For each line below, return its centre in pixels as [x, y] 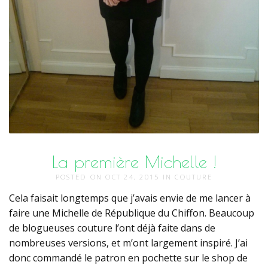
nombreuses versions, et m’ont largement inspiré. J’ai [128, 243]
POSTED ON [81, 177]
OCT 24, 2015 [134, 177]
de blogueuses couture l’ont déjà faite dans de [112, 228]
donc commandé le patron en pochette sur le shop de [128, 258]
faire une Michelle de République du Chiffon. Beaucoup [132, 213]
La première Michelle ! [134, 162]
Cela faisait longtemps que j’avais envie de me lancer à [130, 198]
